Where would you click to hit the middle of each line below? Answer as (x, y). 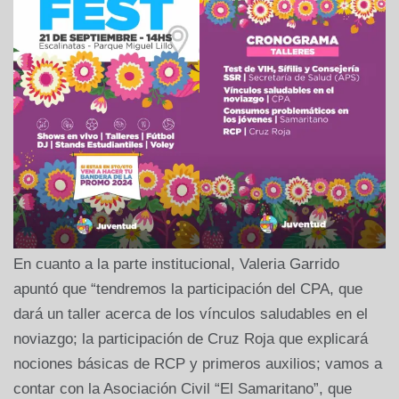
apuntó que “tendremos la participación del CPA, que (188, 289)
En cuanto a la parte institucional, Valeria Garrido (176, 265)
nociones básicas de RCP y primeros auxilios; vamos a (198, 364)
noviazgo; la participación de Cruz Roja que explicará (191, 339)
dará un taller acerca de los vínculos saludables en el (191, 314)
